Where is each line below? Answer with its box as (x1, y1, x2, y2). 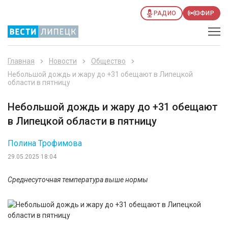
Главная (8, 57, 35, 65)
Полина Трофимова (8, 138, 82, 148)
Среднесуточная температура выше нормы (8, 176, 148, 184)
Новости (49, 57, 77, 65)
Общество (91, 57, 126, 65)
